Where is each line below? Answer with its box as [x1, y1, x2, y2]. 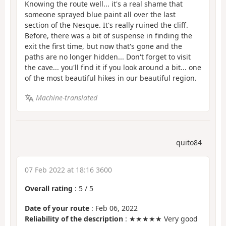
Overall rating [25, 184, 73, 194]
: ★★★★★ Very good [123, 213, 198, 223]
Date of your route [25, 203, 89, 213]
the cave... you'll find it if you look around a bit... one [25, 63, 201, 73]
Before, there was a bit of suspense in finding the [25, 31, 192, 41]
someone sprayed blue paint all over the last [25, 10, 176, 20]
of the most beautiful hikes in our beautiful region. [25, 73, 197, 83]
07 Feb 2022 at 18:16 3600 [25, 165, 112, 175]
